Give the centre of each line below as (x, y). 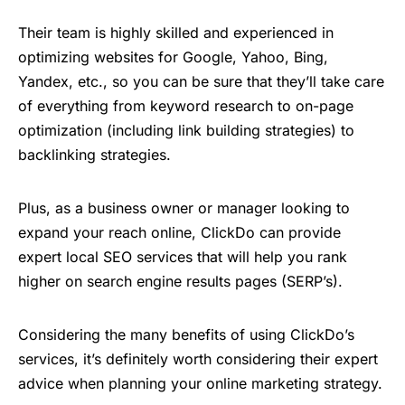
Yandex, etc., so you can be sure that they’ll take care (201, 81)
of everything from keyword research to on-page (186, 105)
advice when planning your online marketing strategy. (200, 383)
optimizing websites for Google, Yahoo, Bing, (173, 57)
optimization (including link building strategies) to (186, 130)
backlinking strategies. (94, 154)
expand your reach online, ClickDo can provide (179, 232)
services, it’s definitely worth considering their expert (198, 358)
